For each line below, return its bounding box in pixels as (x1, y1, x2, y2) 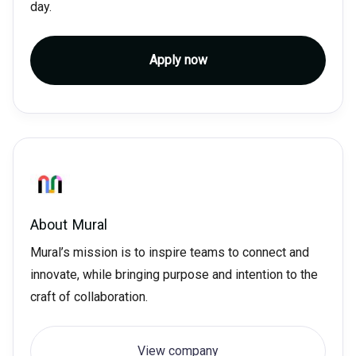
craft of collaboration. (29, 289, 148, 305)
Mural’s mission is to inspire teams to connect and (29, 245, 309, 261)
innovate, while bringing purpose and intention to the (29, 267, 318, 283)
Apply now (149, 52, 207, 68)
